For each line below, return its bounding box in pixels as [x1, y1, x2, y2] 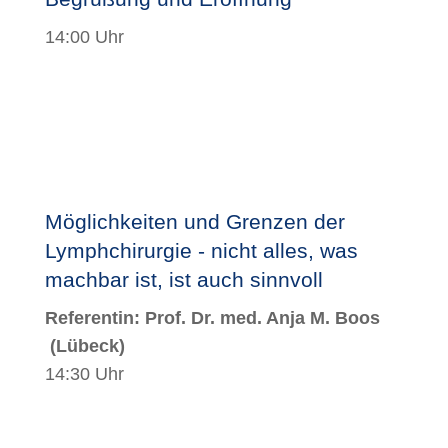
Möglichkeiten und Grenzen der [44, 209, 345, 233]
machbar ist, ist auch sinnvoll [44, 267, 323, 291]
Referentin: [44, 307, 145, 328]
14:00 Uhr [44, 26, 124, 47]
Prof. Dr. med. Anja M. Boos [144, 307, 380, 328]
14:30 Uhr [44, 363, 124, 384]
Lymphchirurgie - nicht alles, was [44, 238, 358, 262]
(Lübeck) [44, 335, 125, 356]
